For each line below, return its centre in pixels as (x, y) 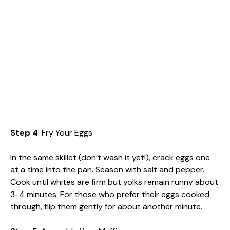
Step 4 (24, 132)
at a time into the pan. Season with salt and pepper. (107, 169)
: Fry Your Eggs (65, 132)
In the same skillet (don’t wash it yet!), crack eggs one (110, 157)
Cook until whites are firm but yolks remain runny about (114, 182)
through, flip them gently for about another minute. (106, 206)
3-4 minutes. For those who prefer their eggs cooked (110, 194)
